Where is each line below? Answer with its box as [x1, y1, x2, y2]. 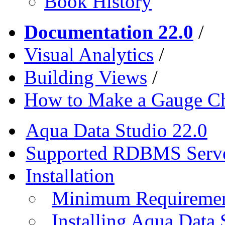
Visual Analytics [24, 43, 154, 65]
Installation [26, 164, 115, 186]
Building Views [24, 66, 147, 88]
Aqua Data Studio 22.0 [26, 119, 207, 141]
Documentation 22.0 [24, 21, 193, 43]
